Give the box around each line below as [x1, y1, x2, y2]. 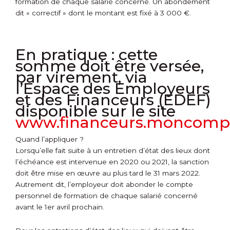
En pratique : [15, 45, 114, 65]
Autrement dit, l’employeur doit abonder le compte [15, 180, 193, 189]
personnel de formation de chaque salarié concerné [15, 191, 198, 200]
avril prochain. [54, 203, 104, 212]
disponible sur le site [15, 102, 176, 121]
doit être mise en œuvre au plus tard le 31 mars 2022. [15, 169, 200, 178]
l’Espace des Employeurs [15, 79, 210, 99]
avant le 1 [15, 203, 47, 212]
